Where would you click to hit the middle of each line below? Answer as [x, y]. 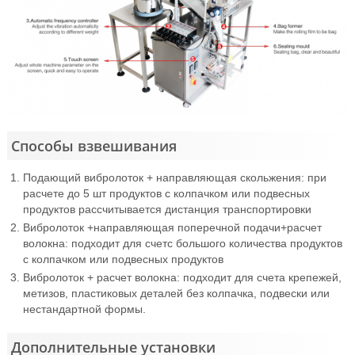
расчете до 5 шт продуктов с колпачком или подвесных [166, 193]
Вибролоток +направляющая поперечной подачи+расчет [172, 227]
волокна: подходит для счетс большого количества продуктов [182, 243]
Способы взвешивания [94, 145]
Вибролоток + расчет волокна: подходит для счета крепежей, [182, 277]
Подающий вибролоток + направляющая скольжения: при [174, 177]
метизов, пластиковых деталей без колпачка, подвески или [176, 293]
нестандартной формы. [84, 309]
